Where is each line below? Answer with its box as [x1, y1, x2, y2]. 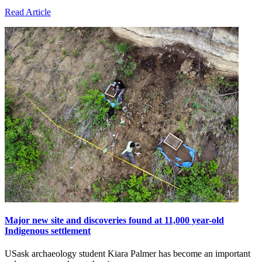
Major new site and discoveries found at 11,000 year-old [5, 215, 224, 225]
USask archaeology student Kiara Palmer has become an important [5, 248, 250, 258]
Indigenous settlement [5, 225, 91, 236]
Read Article [5, 7, 51, 18]
